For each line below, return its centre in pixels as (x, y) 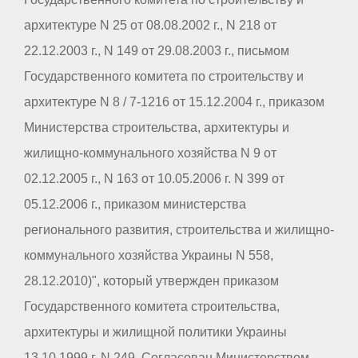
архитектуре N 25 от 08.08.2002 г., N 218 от (150, 26)
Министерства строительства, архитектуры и (157, 128)
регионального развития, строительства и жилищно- (179, 230)
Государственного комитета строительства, (152, 307)
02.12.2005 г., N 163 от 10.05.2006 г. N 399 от (154, 179)
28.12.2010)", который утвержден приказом (151, 281)
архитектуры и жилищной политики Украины (155, 332)
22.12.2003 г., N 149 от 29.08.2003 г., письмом (157, 51)
